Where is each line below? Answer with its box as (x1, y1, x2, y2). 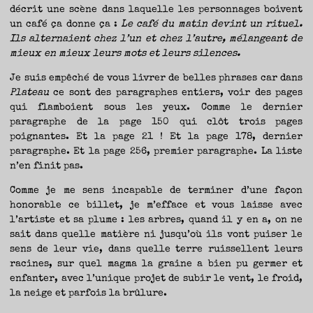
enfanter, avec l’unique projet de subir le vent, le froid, (10, 274, 303, 284)
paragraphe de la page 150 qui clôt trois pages (10, 117, 303, 128)
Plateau (10, 88, 54, 99)
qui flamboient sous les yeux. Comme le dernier (10, 103, 303, 113)
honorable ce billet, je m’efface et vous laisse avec (10, 201, 303, 211)
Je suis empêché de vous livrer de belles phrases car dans (10, 73, 303, 84)
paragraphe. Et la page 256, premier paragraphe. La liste (10, 147, 303, 157)
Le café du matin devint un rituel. (121, 19, 303, 29)
